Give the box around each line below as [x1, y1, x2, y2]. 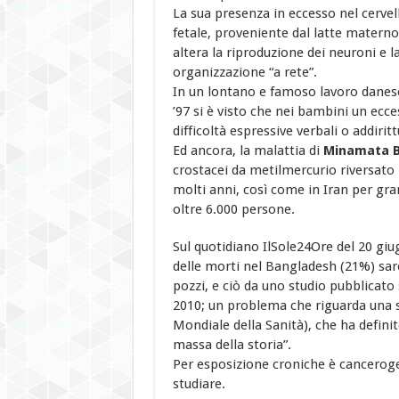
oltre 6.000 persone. [172, 200, 295, 217]
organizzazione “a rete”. [172, 63, 317, 80]
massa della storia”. [172, 336, 291, 353]
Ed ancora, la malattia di [172, 142, 323, 159]
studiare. [172, 375, 225, 392]
